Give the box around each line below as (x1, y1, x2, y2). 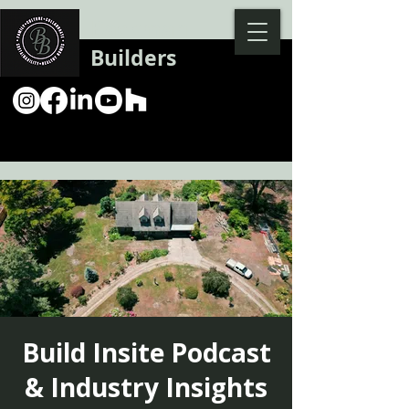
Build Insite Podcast (21, 335, 271, 370)
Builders (90, 43, 176, 72)
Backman (90, 14, 188, 43)
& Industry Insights (25, 370, 267, 404)
